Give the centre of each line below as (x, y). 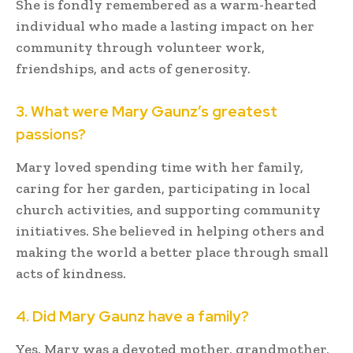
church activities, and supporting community (168, 209)
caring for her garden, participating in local (163, 188)
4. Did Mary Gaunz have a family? (132, 316)
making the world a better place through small (172, 252)
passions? (51, 134)
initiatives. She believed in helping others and (170, 230)
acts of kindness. (71, 273)
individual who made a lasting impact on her (165, 26)
